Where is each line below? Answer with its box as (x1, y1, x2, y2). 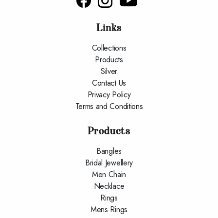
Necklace (93, 181, 125, 192)
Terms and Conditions (75, 101, 143, 112)
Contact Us (92, 77, 126, 89)
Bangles (96, 145, 122, 157)
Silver (100, 66, 118, 77)
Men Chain (91, 169, 127, 181)
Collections (91, 42, 127, 54)
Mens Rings (91, 204, 127, 216)
